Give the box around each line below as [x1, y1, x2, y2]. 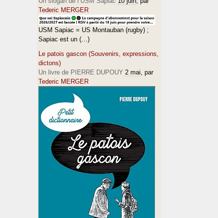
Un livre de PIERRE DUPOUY [38, 69, 123, 76]
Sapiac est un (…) [38, 36, 90, 43]
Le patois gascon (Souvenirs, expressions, [38, 50, 159, 57]
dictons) [38, 59, 61, 67]
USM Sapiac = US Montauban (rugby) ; [38, 26, 149, 34]
